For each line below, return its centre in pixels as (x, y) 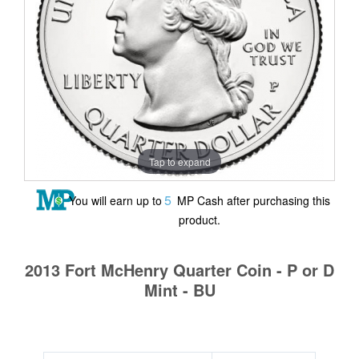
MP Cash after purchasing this (252, 200)
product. (200, 220)
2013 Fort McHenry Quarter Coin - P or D (179, 270)
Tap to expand (179, 161)
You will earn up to (115, 200)
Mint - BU (179, 290)
